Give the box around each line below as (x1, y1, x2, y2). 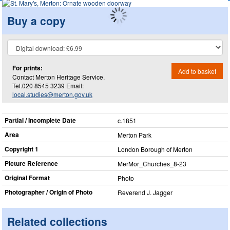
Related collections (7, 214, 107, 229)
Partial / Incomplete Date (5, 116, 76, 125)
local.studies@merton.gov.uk (12, 89, 92, 99)
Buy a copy (7, 12, 66, 28)
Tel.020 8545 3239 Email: (12, 81, 84, 90)
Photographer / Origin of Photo (5, 187, 92, 197)
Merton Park (118, 130, 151, 139)
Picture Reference (5, 159, 58, 168)
